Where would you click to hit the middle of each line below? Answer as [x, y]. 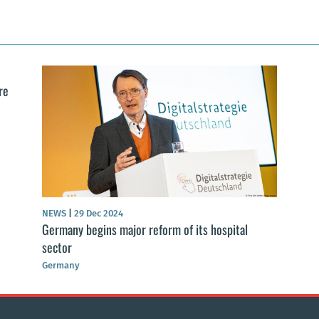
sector [57, 247]
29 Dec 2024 [98, 214]
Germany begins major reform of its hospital [145, 230]
